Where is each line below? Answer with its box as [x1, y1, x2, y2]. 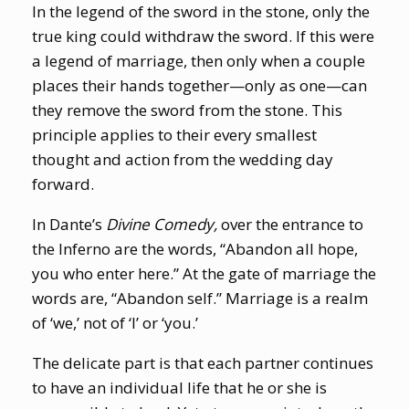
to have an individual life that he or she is [32, 376, 327, 398]
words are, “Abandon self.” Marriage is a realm [32, 287, 368, 309]
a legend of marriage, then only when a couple [32, 49, 365, 71]
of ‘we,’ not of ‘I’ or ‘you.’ [32, 311, 198, 333]
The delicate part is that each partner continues [32, 351, 373, 373]
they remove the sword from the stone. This [32, 99, 342, 121]
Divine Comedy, [106, 213, 221, 235]
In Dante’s [32, 213, 106, 235]
